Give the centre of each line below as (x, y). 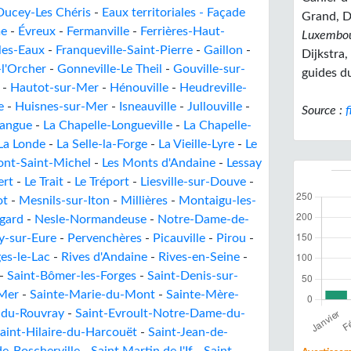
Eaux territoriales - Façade (174, 13)
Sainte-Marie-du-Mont (92, 295)
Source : (324, 110)
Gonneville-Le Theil (110, 69)
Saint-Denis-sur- (193, 276)
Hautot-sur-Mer (54, 88)
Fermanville (98, 31)
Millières (144, 201)
